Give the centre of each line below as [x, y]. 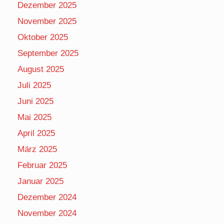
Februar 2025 [42, 165]
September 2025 [48, 53]
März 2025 [37, 149]
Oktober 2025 [43, 37]
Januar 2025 [40, 181]
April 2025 [36, 133]
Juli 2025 [34, 85]
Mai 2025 [34, 117]
